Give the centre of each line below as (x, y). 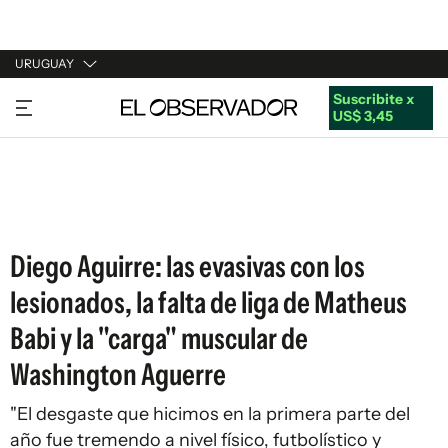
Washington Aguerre (118, 374)
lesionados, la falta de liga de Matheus (208, 302)
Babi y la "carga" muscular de (159, 338)
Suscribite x (373, 98)
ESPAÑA (42, 177)
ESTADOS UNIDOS (76, 215)
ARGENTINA (56, 139)
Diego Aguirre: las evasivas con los (187, 266)
